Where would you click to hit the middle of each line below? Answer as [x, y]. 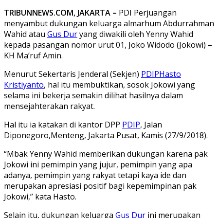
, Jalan [151, 124]
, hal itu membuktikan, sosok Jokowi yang [119, 84]
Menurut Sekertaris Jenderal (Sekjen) [73, 74]
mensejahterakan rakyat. [49, 106]
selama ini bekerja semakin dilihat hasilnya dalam [93, 95]
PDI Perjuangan [148, 12]
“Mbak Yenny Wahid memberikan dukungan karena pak [106, 154]
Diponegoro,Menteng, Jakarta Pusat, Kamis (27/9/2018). [106, 135]
